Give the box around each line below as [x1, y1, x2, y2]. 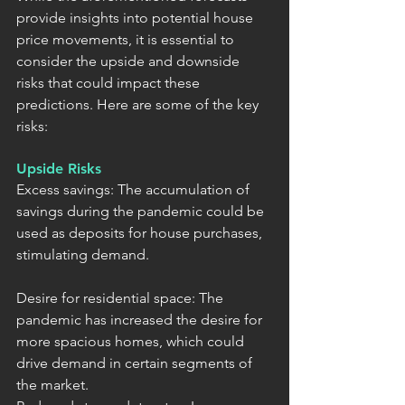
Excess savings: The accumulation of [16, 180, 253, 198]
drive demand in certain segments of [16, 353, 256, 372]
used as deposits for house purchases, [16, 223, 266, 241]
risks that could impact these [16, 73, 203, 91]
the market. [16, 375, 89, 393]
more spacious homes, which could [16, 332, 248, 350]
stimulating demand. [16, 245, 149, 263]
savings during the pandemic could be [16, 202, 268, 220]
